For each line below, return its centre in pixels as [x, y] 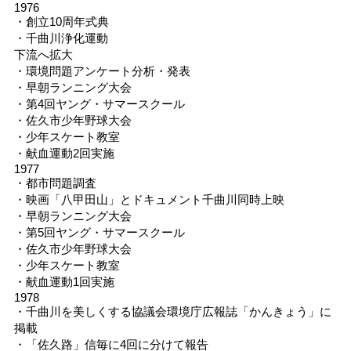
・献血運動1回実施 [64, 281]
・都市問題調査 [55, 183]
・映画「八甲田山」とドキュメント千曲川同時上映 [149, 199]
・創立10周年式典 [61, 21]
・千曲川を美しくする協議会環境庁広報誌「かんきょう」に [172, 311]
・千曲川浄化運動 [61, 38]
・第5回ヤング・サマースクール [99, 232]
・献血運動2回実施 [64, 153]
